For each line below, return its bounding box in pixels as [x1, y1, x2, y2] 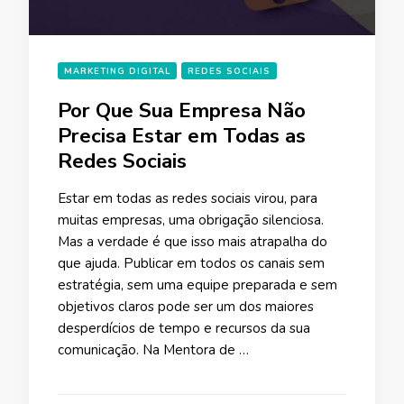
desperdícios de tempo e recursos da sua [58, 318, 310, 337]
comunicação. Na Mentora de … [58, 340, 249, 359]
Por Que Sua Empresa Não [58, 96, 306, 124]
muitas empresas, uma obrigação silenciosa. [58, 210, 324, 229]
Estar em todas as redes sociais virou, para [58, 188, 317, 207]
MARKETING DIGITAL [64, 64, 170, 77]
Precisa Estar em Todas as [58, 121, 306, 150]
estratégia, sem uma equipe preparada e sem [58, 275, 337, 294]
